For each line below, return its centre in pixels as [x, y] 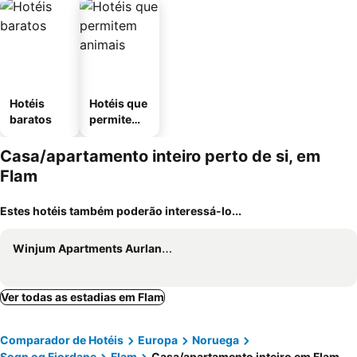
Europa [158, 340]
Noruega [216, 340]
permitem [116, 119]
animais [111, 135]
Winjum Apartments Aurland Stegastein [87, 248]
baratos [31, 119]
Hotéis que [118, 103]
